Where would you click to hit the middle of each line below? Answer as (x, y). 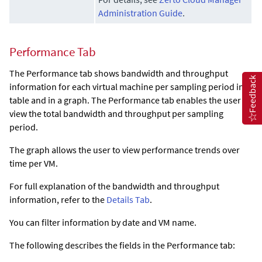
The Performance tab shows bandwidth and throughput (119, 73)
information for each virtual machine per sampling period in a (130, 87)
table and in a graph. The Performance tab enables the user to (130, 100)
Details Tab (128, 200)
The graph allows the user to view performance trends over (125, 150)
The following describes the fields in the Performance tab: (122, 245)
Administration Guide (141, 13)
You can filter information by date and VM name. (103, 223)
